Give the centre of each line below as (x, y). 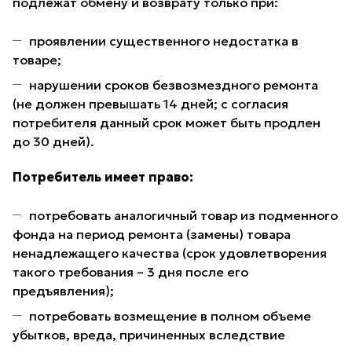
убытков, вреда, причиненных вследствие (149, 335)
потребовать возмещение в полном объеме (170, 316)
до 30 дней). (55, 142)
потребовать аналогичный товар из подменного (183, 216)
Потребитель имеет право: (103, 177)
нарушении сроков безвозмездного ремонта (174, 85)
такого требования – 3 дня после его (130, 272)
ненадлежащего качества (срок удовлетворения (170, 253)
